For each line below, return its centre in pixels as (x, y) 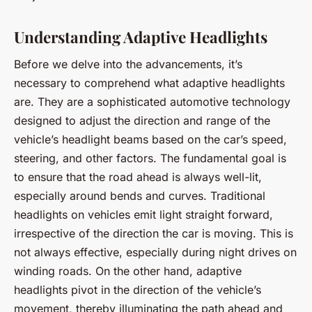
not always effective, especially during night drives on (155, 252)
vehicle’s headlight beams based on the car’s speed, (150, 140)
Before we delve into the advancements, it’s (128, 64)
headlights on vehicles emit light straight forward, (143, 215)
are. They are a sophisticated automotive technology (152, 102)
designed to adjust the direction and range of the (142, 121)
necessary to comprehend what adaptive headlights (149, 83)
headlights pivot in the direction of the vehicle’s (138, 290)
